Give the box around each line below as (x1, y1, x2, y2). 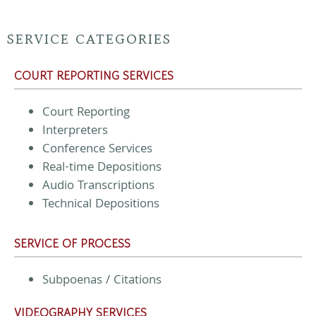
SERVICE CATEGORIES (7, 29, 171, 48)
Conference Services (42, 139, 152, 160)
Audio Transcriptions (42, 176, 154, 197)
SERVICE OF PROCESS (14, 234, 130, 252)
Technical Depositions (42, 194, 159, 215)
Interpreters (42, 121, 108, 142)
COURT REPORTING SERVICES (14, 66, 174, 84)
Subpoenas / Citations (42, 270, 162, 291)
